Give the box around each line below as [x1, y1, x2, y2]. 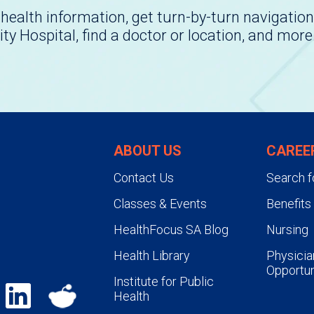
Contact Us [113, 170, 174, 185]
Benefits [266, 196, 311, 211]
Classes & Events [113, 196, 207, 211]
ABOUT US [113, 142, 182, 159]
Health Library [113, 247, 190, 263]
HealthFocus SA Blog [113, 221, 228, 237]
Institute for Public [113, 273, 214, 289]
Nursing [266, 221, 308, 237]
